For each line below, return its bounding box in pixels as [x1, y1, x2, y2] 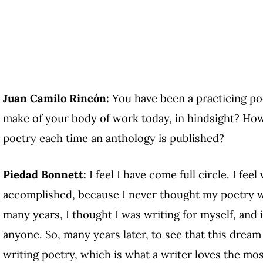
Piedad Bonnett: [3, 167, 86, 181]
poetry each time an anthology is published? [3, 131, 224, 146]
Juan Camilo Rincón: [3, 91, 112, 106]
